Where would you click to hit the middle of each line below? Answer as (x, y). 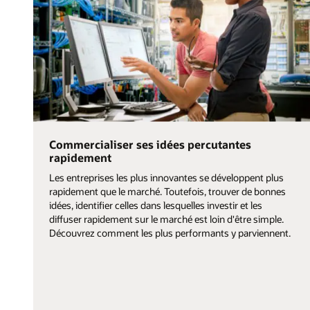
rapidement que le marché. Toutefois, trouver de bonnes (167, 191)
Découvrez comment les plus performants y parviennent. (170, 232)
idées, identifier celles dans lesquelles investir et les (155, 205)
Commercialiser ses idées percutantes (150, 145)
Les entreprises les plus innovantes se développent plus (166, 177)
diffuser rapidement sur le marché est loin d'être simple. (166, 219)
